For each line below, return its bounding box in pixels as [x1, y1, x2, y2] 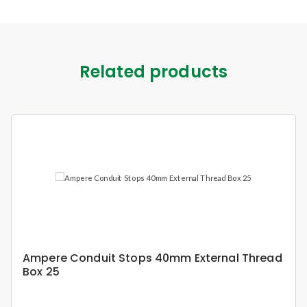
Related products [79, 60, 228, 83]
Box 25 [23, 263, 60, 280]
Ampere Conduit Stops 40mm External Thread [23, 249, 282, 266]
